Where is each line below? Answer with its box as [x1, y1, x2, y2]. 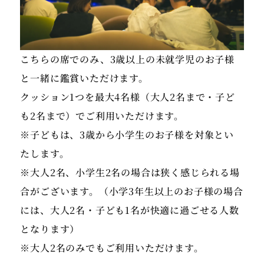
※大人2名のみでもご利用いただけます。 [20, 241, 204, 255]
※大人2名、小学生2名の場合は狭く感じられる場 [20, 166, 240, 180]
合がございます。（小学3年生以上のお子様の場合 [20, 184, 243, 199]
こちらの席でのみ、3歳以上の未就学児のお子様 [20, 52, 235, 67]
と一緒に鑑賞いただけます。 [20, 71, 148, 85]
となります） [20, 222, 80, 236]
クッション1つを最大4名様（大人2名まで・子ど [20, 90, 235, 104]
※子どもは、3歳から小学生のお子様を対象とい [20, 128, 235, 142]
